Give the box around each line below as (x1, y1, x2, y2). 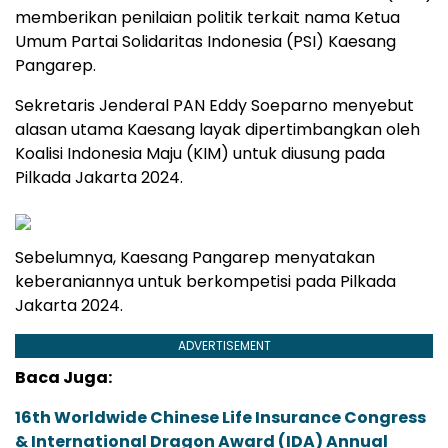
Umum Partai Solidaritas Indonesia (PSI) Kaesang (15, 30, 396, 54)
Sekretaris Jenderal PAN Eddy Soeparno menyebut (15, 94, 414, 118)
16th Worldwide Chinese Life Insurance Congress (15, 406, 426, 430)
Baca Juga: (15, 366, 112, 390)
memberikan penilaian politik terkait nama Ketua (15, 6, 400, 30)
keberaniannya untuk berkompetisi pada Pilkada (15, 270, 396, 294)
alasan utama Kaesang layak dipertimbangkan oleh (15, 118, 420, 142)
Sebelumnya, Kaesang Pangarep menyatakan (15, 246, 375, 270)
